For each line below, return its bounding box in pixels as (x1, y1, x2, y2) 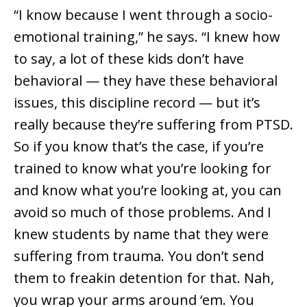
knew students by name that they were (14, 225, 269, 244)
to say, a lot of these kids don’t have (14, 49, 244, 69)
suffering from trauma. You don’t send (14, 247, 264, 266)
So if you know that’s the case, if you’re (14, 137, 264, 156)
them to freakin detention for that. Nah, (14, 269, 274, 288)
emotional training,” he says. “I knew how (14, 27, 280, 47)
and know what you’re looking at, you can (14, 181, 282, 200)
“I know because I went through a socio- (14, 5, 273, 25)
